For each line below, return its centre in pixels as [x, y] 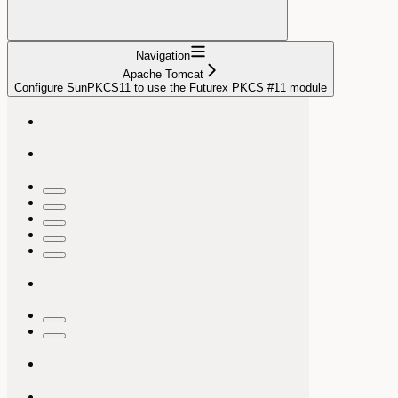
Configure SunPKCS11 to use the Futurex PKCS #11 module [171, 87]
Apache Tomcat [163, 74]
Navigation [163, 55]
